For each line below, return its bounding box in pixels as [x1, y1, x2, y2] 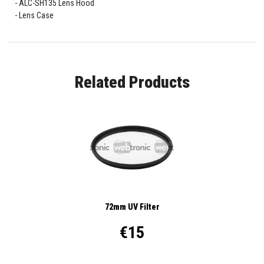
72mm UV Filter [104, 202, 160, 212]
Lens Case [18, 11, 54, 21]
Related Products [74, 72, 190, 93]
